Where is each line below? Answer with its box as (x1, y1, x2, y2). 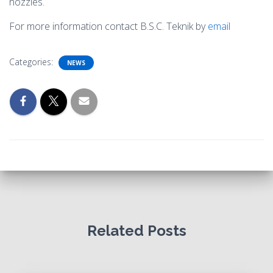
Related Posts (87, 222, 186, 239)
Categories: (9, 56, 55, 68)
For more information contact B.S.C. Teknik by (9, 19, 208, 33)
